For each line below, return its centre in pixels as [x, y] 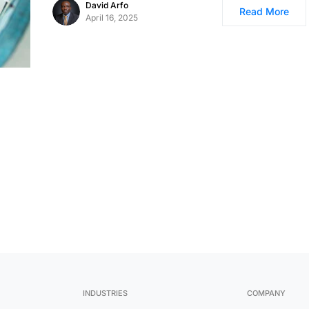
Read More [264, 11]
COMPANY [266, 293]
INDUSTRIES [105, 293]
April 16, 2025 [112, 18]
